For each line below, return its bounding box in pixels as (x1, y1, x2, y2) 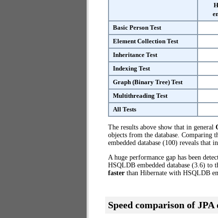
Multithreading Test (113, 92, 167, 99)
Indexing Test (113, 65, 150, 72)
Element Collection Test (113, 37, 178, 45)
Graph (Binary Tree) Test (113, 78, 182, 86)
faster (108, 169, 125, 177)
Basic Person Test (113, 24, 161, 31)
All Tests (113, 106, 136, 113)
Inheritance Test (113, 51, 157, 58)
